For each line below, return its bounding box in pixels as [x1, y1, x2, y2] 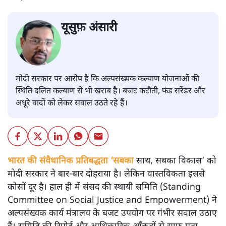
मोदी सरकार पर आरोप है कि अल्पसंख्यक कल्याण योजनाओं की [16, 74, 199, 85]
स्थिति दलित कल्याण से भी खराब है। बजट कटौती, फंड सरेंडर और [16, 86, 205, 97]
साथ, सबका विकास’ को [134, 155, 216, 167]
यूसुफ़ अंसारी [61, 20, 117, 36]
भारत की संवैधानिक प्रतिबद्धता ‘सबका [8, 155, 134, 167]
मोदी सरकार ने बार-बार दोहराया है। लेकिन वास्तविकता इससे [8, 168, 205, 180]
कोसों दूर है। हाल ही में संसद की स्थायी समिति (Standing [8, 181, 201, 193]
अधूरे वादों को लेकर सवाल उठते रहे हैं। [16, 98, 128, 109]
